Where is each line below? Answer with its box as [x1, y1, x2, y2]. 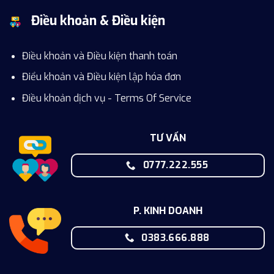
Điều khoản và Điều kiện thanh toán [21, 49, 177, 62]
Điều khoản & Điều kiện [31, 12, 165, 30]
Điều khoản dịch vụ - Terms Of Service [21, 91, 191, 105]
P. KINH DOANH [133, 204, 202, 217]
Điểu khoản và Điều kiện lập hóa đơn [21, 70, 181, 84]
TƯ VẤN [150, 131, 186, 145]
